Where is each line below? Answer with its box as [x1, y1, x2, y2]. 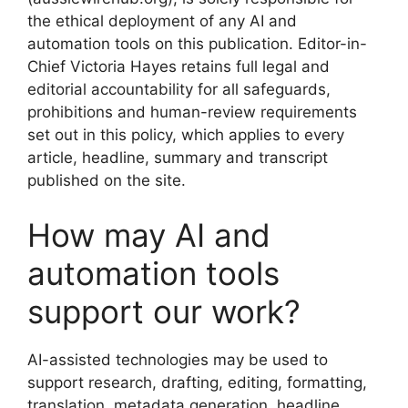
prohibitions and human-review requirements [27, 103, 357, 121]
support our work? [27, 291, 301, 331]
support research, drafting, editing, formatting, [27, 372, 367, 392]
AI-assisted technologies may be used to [27, 350, 328, 369]
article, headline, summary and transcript [27, 148, 328, 167]
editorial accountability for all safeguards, [27, 80, 331, 98]
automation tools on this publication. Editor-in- [27, 35, 367, 53]
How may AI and [27, 215, 270, 254]
